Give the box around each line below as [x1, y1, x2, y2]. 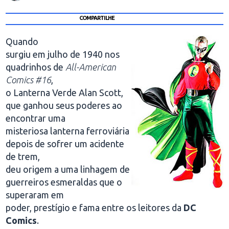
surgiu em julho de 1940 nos [6, 49, 120, 59]
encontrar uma [6, 113, 66, 123]
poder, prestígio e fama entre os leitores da [6, 202, 184, 213]
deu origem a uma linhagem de [6, 164, 130, 174]
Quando [6, 36, 39, 47]
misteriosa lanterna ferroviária [6, 126, 130, 136]
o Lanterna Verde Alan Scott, [6, 87, 124, 98]
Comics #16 [6, 75, 52, 85]
